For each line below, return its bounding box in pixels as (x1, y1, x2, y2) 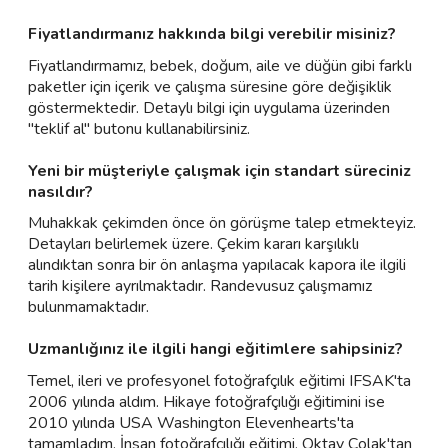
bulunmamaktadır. (28, 296, 149, 318)
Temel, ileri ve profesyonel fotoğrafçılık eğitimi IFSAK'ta (28, 369, 411, 392)
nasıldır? (28, 180, 93, 203)
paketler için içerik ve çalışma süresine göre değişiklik (28, 75, 392, 98)
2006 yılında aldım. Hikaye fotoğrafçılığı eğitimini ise (28, 390, 385, 413)
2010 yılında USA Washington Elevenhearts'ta (28, 411, 354, 434)
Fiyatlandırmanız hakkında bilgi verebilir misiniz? (28, 23, 396, 45)
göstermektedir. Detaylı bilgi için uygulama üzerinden (28, 96, 390, 119)
